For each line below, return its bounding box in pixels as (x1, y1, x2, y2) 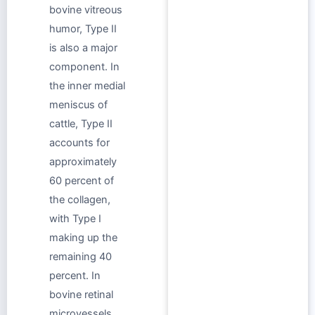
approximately (49, 155, 117, 169)
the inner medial (49, 79, 125, 93)
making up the (49, 231, 117, 245)
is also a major (49, 41, 117, 55)
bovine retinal (49, 288, 113, 302)
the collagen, (49, 193, 110, 207)
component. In (49, 60, 120, 74)
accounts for (49, 136, 110, 150)
